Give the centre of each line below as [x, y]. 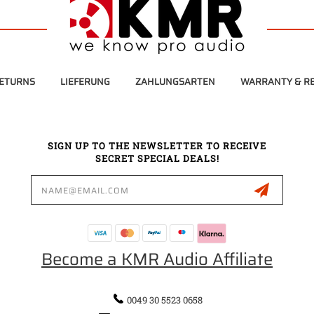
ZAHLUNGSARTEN [175, 81]
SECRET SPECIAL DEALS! [157, 158]
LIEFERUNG [85, 81]
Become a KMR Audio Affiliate [157, 259]
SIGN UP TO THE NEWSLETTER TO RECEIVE [157, 145]
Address [49, 190]
